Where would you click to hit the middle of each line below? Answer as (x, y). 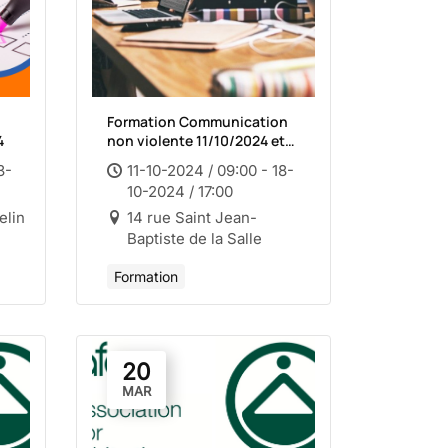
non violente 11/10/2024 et (196, 140)
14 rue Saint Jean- (192, 217)
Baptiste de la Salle (194, 238)
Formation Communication (197, 121)
